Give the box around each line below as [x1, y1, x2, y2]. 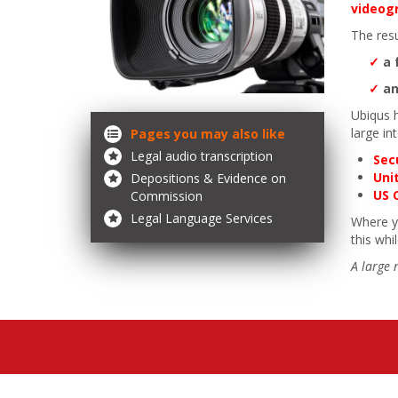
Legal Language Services [131, 209, 273, 227]
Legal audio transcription [131, 147, 273, 164]
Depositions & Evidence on [131, 169, 286, 187]
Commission [131, 187, 203, 204]
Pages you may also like [131, 124, 285, 142]
